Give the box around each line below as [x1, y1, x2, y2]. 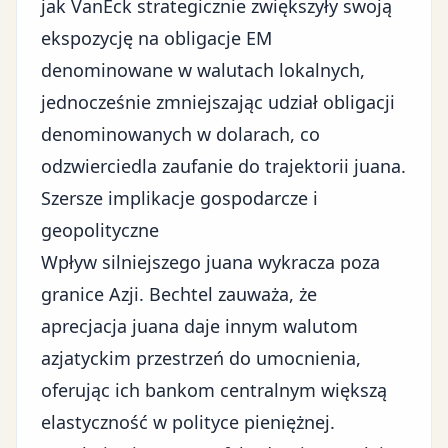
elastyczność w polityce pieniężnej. [41, 410, 335, 434]
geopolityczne [41, 218, 159, 242]
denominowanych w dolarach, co [41, 122, 320, 146]
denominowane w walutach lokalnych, [41, 58, 365, 82]
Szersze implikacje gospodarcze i [41, 186, 318, 210]
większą [316, 378, 387, 402]
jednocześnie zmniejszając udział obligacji [41, 90, 395, 114]
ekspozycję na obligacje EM [41, 26, 272, 50]
